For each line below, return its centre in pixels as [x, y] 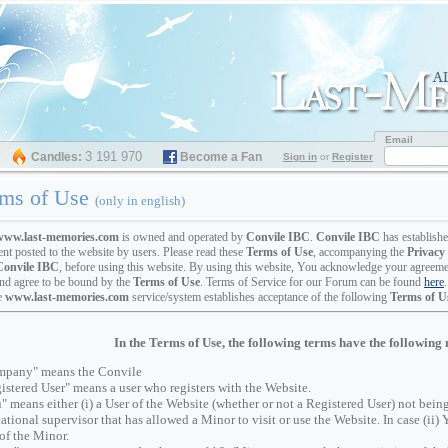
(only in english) [140, 200]
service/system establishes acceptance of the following [259, 297]
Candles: [56, 157]
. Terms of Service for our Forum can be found [312, 282]
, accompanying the [360, 252]
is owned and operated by [182, 237]
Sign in [300, 156]
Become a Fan [221, 157]
